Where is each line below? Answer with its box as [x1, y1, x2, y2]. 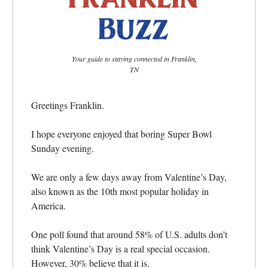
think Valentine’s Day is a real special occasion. [31, 242, 210, 255]
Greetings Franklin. [31, 99, 104, 112]
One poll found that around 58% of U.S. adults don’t [31, 228, 227, 241]
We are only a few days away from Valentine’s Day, [31, 170, 227, 184]
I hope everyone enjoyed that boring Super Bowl [31, 127, 212, 141]
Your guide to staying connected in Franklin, [71, 54, 197, 64]
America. [31, 199, 66, 212]
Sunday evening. [31, 142, 94, 155]
